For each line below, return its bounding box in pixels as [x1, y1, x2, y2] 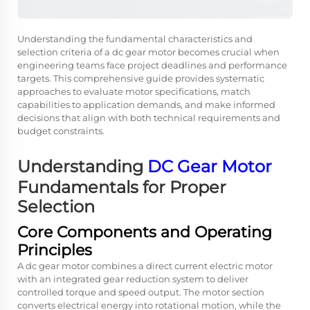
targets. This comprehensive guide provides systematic [17, 73, 264, 84]
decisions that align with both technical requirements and [17, 112, 280, 123]
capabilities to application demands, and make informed [17, 99, 275, 110]
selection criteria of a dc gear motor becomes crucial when [17, 46, 280, 57]
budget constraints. [17, 125, 104, 136]
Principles [17, 241, 92, 259]
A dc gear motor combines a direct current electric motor [17, 260, 273, 271]
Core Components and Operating [17, 223, 272, 241]
